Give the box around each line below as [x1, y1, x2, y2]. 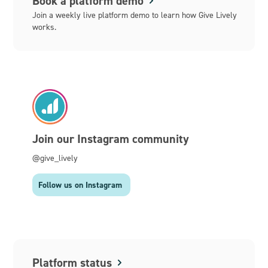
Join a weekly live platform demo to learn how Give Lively [32, 9, 237, 20]
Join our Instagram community [32, 130, 190, 147]
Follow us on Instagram [38, 179, 123, 190]
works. [32, 21, 57, 32]
